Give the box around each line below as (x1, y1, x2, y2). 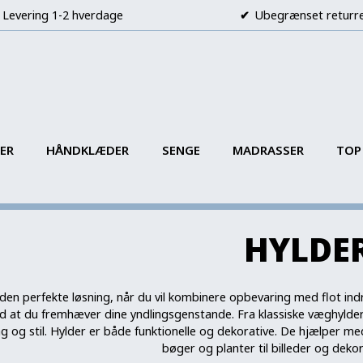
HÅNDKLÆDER (46, 142, 130, 158)
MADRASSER (232, 142, 304, 158)
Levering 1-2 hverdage (2, 7, 124, 23)
